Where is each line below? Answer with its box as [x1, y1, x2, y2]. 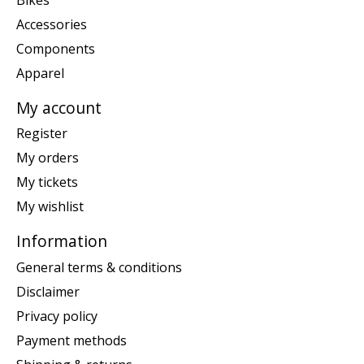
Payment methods [16, 331, 127, 349]
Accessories [16, 15, 87, 33]
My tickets [16, 173, 78, 192]
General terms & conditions [16, 258, 182, 276]
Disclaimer [16, 282, 80, 301]
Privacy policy [16, 306, 97, 325]
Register [16, 124, 67, 143]
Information [16, 230, 107, 253]
